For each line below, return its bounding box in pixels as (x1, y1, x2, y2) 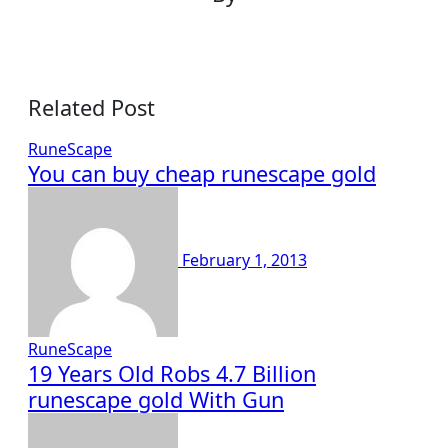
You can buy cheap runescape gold (28, 159, 376, 188)
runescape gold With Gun (28, 385, 284, 414)
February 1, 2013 (182, 249, 307, 272)
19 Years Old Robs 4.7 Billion (28, 359, 316, 388)
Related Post (28, 93, 155, 122)
